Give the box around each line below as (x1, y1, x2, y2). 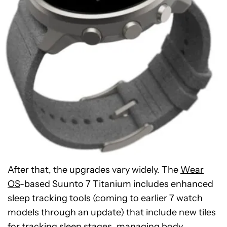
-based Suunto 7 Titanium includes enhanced (20, 178, 213, 190)
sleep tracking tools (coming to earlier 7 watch (8, 193, 203, 204)
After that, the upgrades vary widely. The (8, 164, 180, 175)
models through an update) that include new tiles (8, 207, 216, 218)
